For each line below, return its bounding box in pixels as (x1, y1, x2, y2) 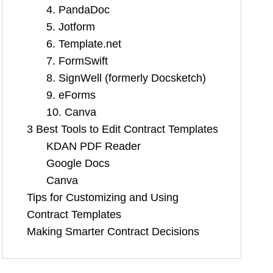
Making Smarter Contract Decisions (26, 225, 199, 238)
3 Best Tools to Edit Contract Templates (26, 123, 218, 135)
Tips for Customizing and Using (26, 191, 179, 204)
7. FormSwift (46, 55, 108, 67)
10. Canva (46, 106, 97, 118)
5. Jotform (46, 21, 96, 33)
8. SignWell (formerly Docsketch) (46, 72, 207, 84)
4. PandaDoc (46, 4, 110, 16)
